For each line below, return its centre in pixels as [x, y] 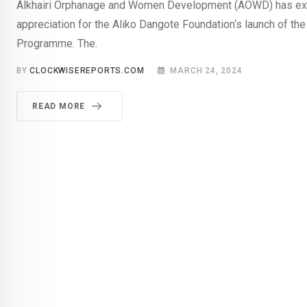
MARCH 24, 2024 [206, 71]
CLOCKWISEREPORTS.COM [87, 71]
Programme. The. [57, 44]
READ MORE [59, 107]
